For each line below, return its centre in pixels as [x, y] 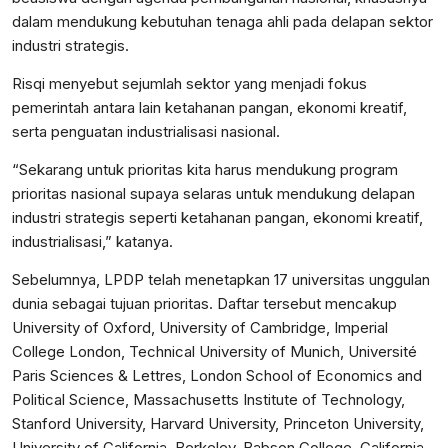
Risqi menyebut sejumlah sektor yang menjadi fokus [189, 84]
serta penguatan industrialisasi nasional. [146, 132]
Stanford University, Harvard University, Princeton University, [218, 424]
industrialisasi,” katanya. [92, 242]
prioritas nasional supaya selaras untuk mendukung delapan [213, 194]
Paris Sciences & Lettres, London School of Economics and [217, 376]
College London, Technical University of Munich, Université [214, 352]
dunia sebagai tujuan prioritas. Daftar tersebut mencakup [204, 304]
